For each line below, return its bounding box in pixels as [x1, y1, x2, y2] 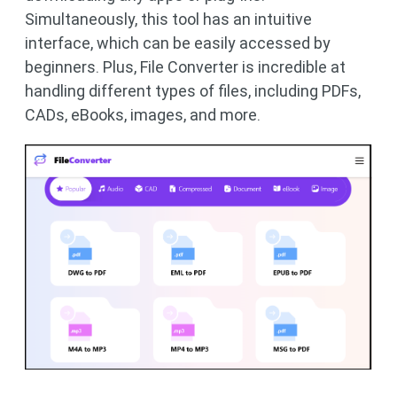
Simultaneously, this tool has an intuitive [25, 10, 312, 29]
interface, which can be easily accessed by [25, 34, 331, 53]
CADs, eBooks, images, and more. [25, 105, 261, 125]
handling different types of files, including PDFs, [25, 82, 361, 101]
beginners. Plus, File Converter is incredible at [25, 58, 346, 77]
